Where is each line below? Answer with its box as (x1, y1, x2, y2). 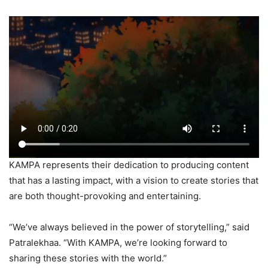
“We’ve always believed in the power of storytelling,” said (9, 221, 249, 233)
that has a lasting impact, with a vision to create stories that (9, 175, 258, 187)
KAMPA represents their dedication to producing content (9, 159, 249, 171)
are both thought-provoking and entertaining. (9, 190, 201, 202)
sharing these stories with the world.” (9, 252, 167, 264)
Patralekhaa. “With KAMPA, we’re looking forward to (9, 237, 227, 249)
